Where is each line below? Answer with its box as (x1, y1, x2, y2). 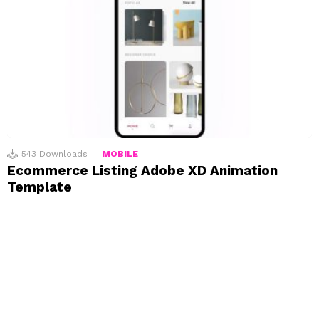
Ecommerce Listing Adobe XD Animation (7, 162, 278, 179)
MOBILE (102, 149, 138, 159)
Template (7, 179, 72, 196)
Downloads (39, 149, 88, 159)
